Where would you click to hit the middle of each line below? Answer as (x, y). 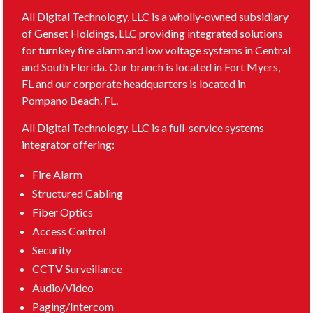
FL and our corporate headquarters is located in (133, 84)
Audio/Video (63, 288)
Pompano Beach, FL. (70, 101)
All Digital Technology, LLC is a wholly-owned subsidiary (155, 17)
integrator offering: (68, 145)
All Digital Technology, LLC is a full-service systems (143, 128)
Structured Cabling (77, 194)
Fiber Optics (62, 212)
